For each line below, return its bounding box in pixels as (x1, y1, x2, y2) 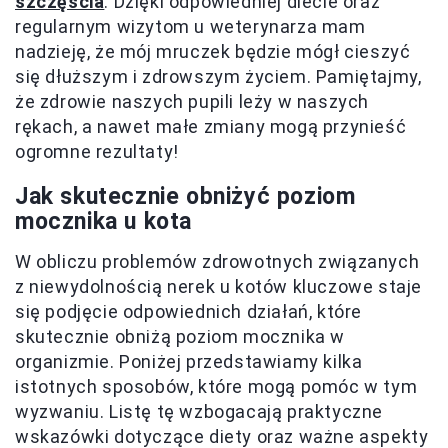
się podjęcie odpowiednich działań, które (15, 300, 363, 322)
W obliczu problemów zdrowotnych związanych (15, 250, 420, 272)
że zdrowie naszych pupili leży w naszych (15, 90, 370, 112)
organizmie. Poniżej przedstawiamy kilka (15, 350, 363, 372)
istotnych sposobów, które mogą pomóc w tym (15, 375, 418, 397)
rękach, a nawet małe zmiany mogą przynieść (15, 115, 407, 137)
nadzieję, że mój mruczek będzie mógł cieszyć (15, 40, 411, 62)
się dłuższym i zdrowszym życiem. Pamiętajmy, (15, 65, 422, 87)
